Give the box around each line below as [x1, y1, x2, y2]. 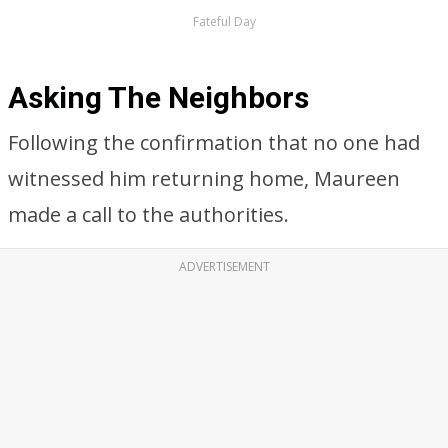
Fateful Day [192, 13, 256, 30]
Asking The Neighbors [8, 80, 309, 115]
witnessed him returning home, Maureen [8, 165, 400, 192]
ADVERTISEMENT [178, 258, 270, 275]
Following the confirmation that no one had [8, 129, 420, 156]
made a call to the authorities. [8, 201, 289, 228]
